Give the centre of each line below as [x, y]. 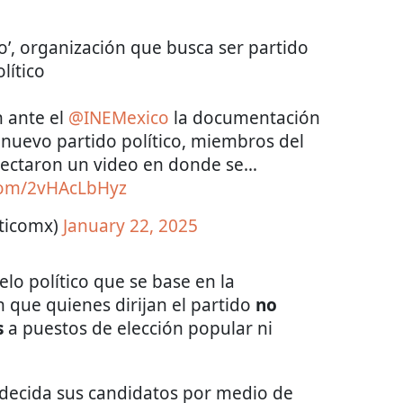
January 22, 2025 [130, 226]
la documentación [245, 118]
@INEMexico [119, 118]
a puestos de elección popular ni [138, 328]
